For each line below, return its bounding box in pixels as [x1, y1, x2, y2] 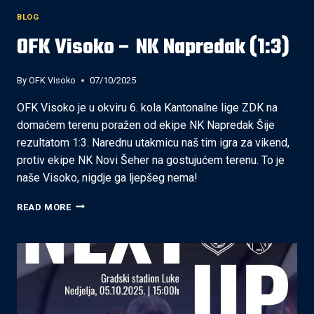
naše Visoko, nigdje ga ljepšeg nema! [17, 170, 198, 184]
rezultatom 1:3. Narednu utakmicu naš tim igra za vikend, [17, 135, 289, 149]
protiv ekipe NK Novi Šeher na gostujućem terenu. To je [17, 153, 285, 167]
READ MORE [17, 201, 71, 212]
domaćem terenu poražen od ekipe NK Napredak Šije [17, 118, 275, 132]
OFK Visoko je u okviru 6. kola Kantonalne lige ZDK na [17, 100, 278, 114]
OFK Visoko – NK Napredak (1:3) [17, 31, 289, 64]
